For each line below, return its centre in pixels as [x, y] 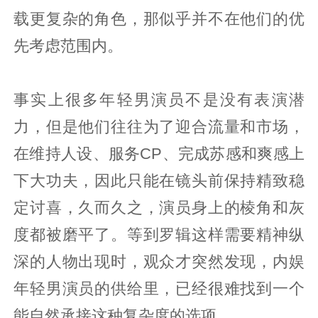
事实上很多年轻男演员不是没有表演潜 [159, 100]
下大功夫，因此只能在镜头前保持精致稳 [159, 181]
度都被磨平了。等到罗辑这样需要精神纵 [159, 235]
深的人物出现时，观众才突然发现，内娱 [159, 262]
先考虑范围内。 [68, 46]
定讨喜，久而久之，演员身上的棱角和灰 [159, 208]
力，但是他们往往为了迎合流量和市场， [159, 127]
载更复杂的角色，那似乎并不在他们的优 [159, 19]
